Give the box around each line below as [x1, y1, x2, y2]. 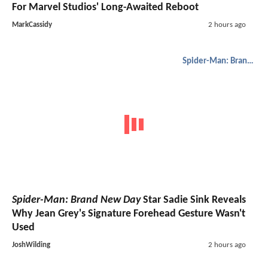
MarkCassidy [12, 20, 52, 29]
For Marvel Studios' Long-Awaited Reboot [12, 1, 199, 13]
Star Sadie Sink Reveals [141, 194, 246, 206]
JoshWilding [12, 241, 50, 249]
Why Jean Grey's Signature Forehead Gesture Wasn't [12, 208, 245, 220]
